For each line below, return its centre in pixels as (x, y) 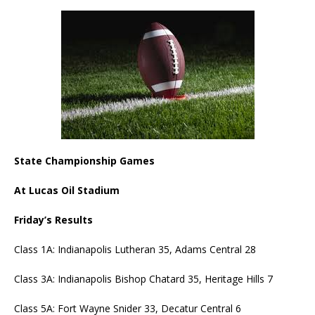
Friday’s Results (53, 219)
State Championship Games (84, 160)
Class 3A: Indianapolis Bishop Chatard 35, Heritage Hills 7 (143, 278)
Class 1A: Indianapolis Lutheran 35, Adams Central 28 (135, 249)
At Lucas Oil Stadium (67, 190)
